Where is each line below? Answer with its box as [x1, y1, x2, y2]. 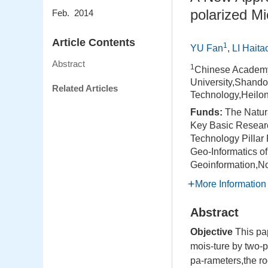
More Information [195, 179, 266, 189]
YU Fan [190, 43, 223, 53]
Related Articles [52, 83, 118, 94]
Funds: [190, 107, 225, 117]
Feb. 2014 [52, 8, 93, 19]
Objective [190, 227, 233, 237]
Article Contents [52, 36, 135, 49]
